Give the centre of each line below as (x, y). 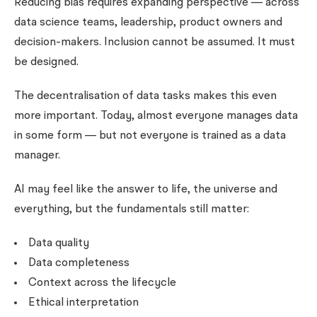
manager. (37, 156)
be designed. (46, 62)
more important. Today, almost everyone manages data (156, 116)
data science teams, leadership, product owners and (148, 23)
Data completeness (79, 263)
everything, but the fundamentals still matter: (132, 209)
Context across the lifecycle (102, 283)
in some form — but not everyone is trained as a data (150, 136)
